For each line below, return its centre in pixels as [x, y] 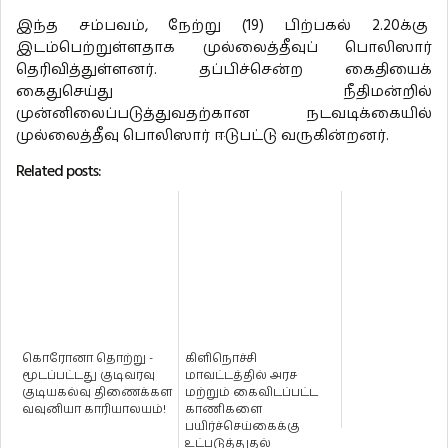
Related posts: [58, 171]
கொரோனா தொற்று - [87, 359]
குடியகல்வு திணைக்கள [97, 393]
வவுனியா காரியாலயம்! [94, 410]
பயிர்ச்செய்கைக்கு [242, 427]
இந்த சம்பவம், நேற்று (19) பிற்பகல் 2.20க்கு [224, 26]
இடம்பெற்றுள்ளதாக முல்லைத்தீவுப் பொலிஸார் [224, 48]
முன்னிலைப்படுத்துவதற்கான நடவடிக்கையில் [224, 114]
